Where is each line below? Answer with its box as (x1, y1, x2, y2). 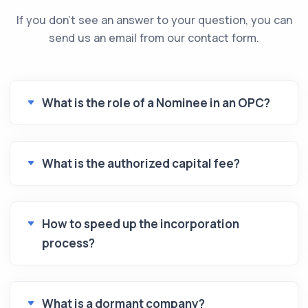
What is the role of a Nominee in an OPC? (42, 94, 270, 111)
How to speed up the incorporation (42, 215, 239, 232)
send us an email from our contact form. (49, 30, 259, 45)
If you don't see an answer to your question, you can (16, 12, 292, 27)
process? (42, 234, 95, 251)
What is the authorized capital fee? (42, 155, 240, 171)
